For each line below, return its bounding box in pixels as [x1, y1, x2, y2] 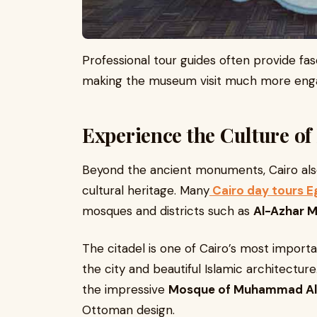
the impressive [82, 282, 168, 298]
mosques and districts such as [82, 203, 253, 219]
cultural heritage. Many [82, 183, 209, 199]
